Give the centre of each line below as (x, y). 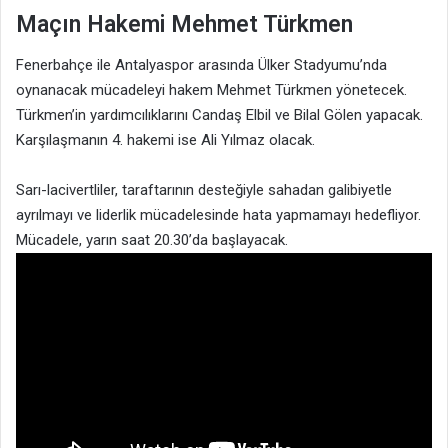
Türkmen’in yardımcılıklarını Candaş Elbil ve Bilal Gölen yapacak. (219, 114)
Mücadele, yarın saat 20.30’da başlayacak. (152, 239)
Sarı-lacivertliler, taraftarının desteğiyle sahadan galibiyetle (204, 189)
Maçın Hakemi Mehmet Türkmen (184, 25)
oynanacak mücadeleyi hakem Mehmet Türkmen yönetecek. (211, 89)
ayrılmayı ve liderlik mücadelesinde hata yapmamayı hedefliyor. (218, 214)
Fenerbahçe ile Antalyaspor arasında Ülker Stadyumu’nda (201, 64)
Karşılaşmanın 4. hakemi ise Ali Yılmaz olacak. (165, 139)
